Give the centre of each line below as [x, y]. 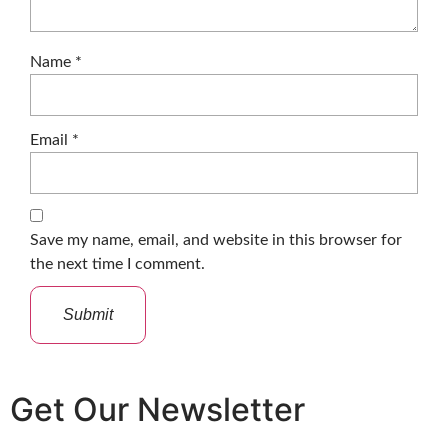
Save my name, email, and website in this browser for [216, 239]
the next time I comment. [117, 263]
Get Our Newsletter [157, 409]
